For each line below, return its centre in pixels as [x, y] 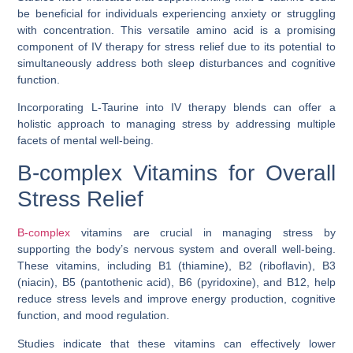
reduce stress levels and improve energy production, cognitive [176, 299]
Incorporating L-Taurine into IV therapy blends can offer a [176, 107]
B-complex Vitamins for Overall [176, 173]
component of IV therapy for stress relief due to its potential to [176, 46]
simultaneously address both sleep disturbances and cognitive [176, 63]
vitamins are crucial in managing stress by [203, 233]
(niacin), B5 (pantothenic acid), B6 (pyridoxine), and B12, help [176, 282]
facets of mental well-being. [86, 140]
